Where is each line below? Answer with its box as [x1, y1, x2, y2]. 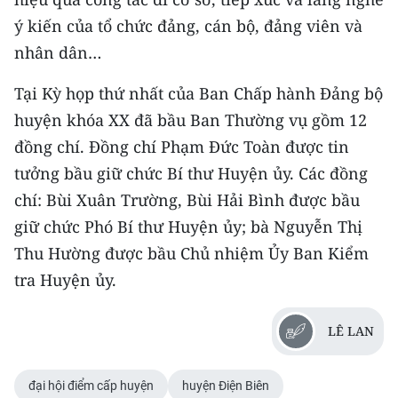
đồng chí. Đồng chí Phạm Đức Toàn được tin [14, 135, 349, 157]
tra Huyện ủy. [14, 268, 116, 291]
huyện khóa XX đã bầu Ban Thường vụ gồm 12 [14, 108, 367, 131]
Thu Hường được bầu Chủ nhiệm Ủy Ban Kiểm [14, 242, 369, 264]
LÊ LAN [328, 322, 374, 339]
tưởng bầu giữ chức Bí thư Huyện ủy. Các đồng [14, 162, 368, 184]
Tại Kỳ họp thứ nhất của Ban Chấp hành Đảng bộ [14, 82, 383, 104]
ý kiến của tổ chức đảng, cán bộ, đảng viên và [14, 14, 362, 36]
